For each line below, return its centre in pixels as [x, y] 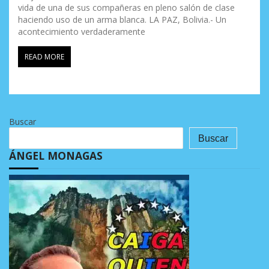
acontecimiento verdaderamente [82, 31]
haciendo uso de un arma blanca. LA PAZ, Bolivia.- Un [122, 19]
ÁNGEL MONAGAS [56, 156]
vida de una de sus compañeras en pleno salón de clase [126, 7]
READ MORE [44, 56]
